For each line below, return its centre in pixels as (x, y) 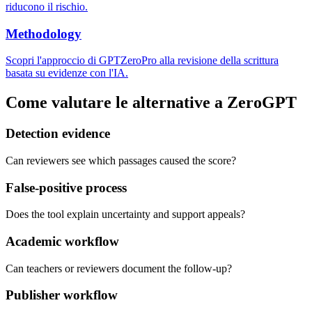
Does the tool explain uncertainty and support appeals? (125, 214)
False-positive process (66, 187)
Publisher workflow (62, 295)
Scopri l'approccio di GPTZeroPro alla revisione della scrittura (142, 61)
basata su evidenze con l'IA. (67, 73)
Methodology (44, 33)
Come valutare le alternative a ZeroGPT (151, 103)
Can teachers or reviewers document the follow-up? (119, 268)
